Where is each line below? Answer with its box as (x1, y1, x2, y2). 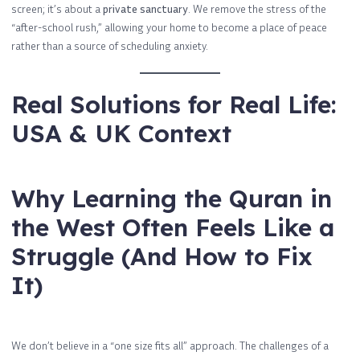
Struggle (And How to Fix (11, 241, 313, 272)
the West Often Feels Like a (11, 212, 334, 243)
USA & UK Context (11, 118, 231, 149)
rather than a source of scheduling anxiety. (11, 38, 208, 52)
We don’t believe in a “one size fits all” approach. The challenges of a (11, 338, 329, 353)
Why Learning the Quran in (11, 183, 332, 215)
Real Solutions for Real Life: (11, 89, 337, 121)
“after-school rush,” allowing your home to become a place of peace (11, 19, 327, 34)
